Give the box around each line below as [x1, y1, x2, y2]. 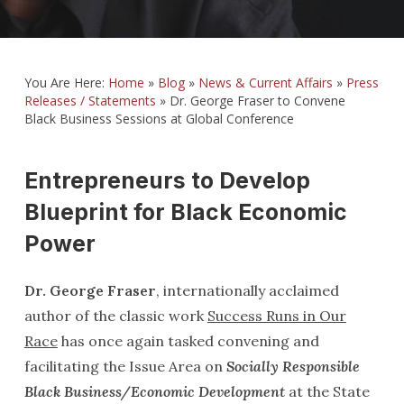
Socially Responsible [225, 357, 360, 375]
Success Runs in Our [207, 307, 346, 325]
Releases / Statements [23, 92, 156, 109]
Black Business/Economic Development [23, 382, 285, 400]
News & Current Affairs [197, 74, 333, 91]
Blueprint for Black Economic [23, 198, 347, 225]
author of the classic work [23, 307, 207, 325]
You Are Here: [23, 74, 108, 91]
